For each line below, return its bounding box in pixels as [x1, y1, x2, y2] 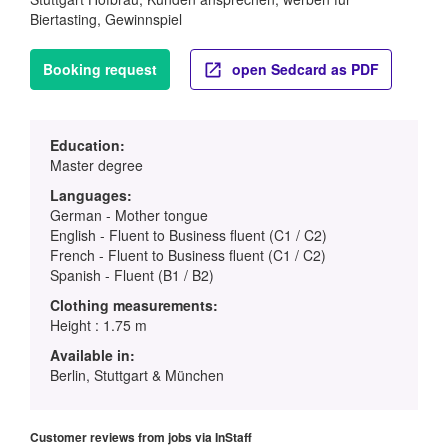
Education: [50, 135, 125, 156]
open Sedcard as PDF [228, 58, 379, 79]
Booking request [43, 58, 157, 79]
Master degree [50, 155, 143, 176]
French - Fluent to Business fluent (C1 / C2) [50, 245, 326, 266]
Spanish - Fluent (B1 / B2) [50, 265, 214, 286]
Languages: [50, 185, 132, 206]
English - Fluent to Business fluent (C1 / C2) [50, 225, 327, 246]
